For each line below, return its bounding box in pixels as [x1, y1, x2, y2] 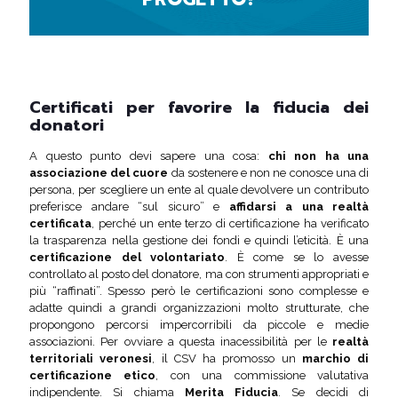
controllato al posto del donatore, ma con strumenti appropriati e [29, 267, 369, 281]
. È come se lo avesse [225, 251, 370, 264]
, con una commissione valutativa [155, 369, 370, 382]
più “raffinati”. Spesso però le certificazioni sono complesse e [29, 284, 369, 298]
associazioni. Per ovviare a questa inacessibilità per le [29, 335, 332, 348]
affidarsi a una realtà [228, 200, 369, 213]
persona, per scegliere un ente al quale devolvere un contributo [29, 183, 369, 196]
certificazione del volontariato [29, 251, 226, 264]
